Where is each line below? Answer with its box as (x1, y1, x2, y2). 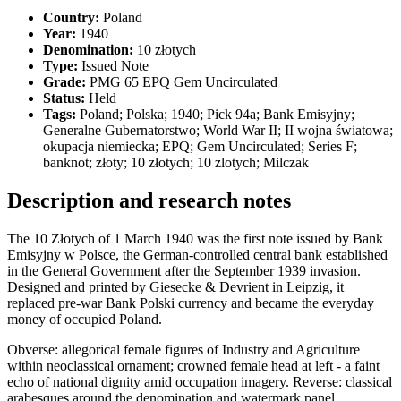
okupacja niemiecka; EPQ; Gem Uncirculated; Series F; (43, 138, 357, 154)
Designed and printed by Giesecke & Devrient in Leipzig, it (7, 278, 344, 294)
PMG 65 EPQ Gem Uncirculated (86, 73, 277, 90)
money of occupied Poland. (7, 311, 162, 327)
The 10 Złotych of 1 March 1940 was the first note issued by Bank (7, 230, 383, 246)
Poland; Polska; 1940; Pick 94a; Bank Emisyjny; (76, 106, 354, 122)
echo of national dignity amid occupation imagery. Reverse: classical (7, 373, 392, 389)
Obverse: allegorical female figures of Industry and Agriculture (7, 341, 360, 357)
